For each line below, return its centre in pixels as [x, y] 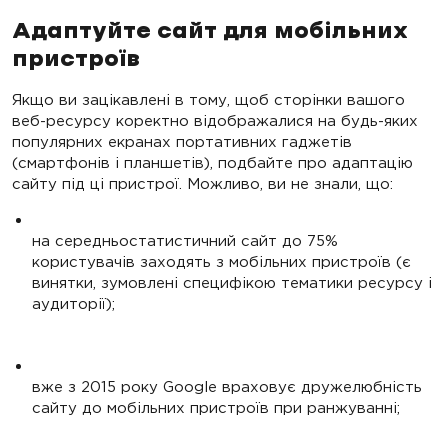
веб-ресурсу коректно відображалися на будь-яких [215, 121]
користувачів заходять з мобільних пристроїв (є [221, 262]
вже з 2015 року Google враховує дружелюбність [227, 387]
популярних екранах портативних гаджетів [182, 142]
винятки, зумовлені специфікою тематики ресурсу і [232, 283]
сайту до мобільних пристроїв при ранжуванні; [216, 408]
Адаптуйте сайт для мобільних [210, 32]
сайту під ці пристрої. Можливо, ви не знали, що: [202, 184]
